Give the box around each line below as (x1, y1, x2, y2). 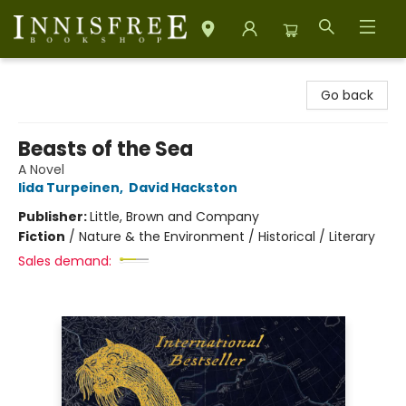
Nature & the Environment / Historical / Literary (79, 227, 375, 246)
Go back (321, 86, 373, 104)
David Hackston (129, 179, 237, 197)
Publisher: (18, 208, 90, 226)
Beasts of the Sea (18, 135, 193, 163)
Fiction (18, 227, 65, 246)
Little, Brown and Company (90, 208, 259, 226)
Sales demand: (18, 252, 111, 270)
